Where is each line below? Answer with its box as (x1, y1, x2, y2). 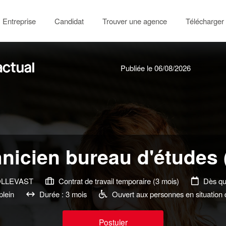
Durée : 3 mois (37, 188, 87, 199)
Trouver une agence (102, 16, 167, 26)
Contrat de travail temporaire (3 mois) (56, 175, 179, 186)
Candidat (54, 16, 84, 26)
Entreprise (2, 16, 36, 26)
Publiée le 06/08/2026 (121, 62, 191, 73)
